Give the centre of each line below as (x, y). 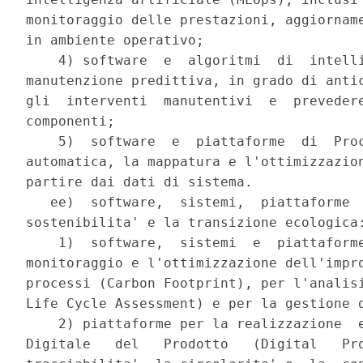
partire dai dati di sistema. (144, 182)
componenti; (75, 122)
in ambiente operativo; (120, 41)
